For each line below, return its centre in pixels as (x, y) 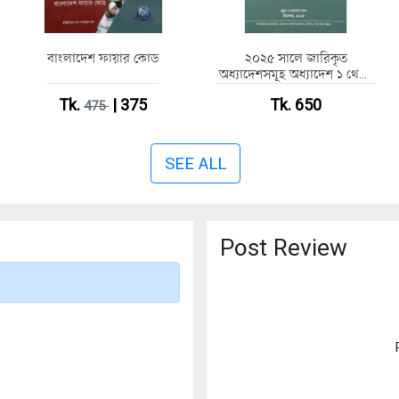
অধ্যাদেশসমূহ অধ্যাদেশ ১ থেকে (296, 73)
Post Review (283, 247)
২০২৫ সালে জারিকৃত (296, 57)
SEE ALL (195, 163)
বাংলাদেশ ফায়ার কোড (103, 57)
